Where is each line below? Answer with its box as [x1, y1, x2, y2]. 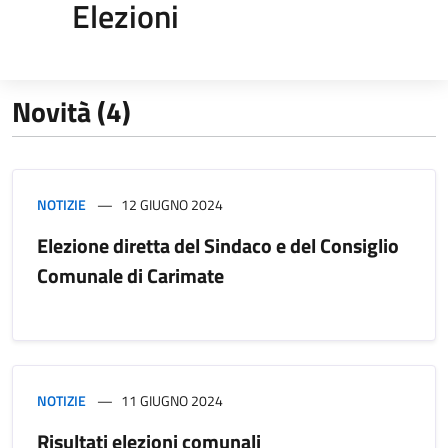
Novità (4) [12, 89, 131, 133]
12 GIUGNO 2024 [121, 193, 223, 215]
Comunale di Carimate [37, 259, 224, 291]
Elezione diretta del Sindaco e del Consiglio [37, 229, 399, 261]
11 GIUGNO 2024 [121, 389, 223, 411]
